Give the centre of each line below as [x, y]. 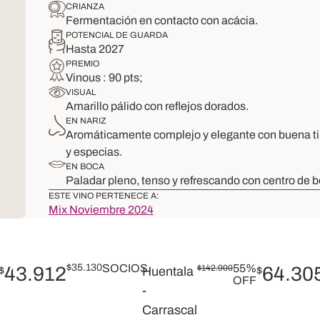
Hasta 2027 [95, 49]
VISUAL [81, 92]
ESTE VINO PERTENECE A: [104, 196]
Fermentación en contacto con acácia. [162, 20]
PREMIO [82, 64]
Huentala [168, 271]
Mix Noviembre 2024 [101, 210]
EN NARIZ [86, 121]
